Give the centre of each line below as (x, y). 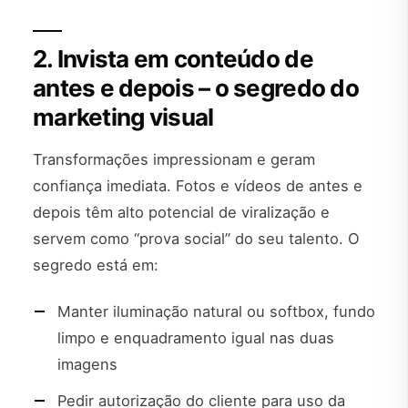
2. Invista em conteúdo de (173, 58)
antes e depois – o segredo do (196, 87)
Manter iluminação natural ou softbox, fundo (216, 311)
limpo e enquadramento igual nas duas (196, 337)
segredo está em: (96, 265)
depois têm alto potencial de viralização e (181, 212)
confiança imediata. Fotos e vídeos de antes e (198, 185)
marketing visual (123, 117)
